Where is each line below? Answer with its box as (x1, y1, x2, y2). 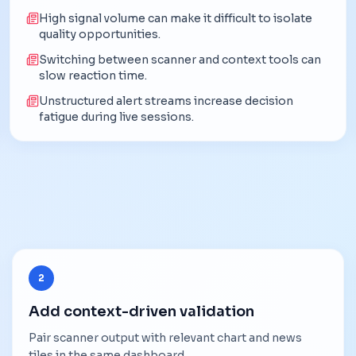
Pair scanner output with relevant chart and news (29, 330, 302, 345)
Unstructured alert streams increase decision (39, 93, 294, 108)
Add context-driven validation (29, 302, 254, 320)
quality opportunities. (39, 26, 161, 41)
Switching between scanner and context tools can (39, 52, 322, 67)
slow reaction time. (39, 68, 148, 83)
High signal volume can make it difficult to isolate (39, 10, 313, 25)
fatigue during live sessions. (39, 109, 195, 124)
